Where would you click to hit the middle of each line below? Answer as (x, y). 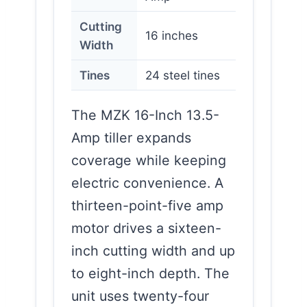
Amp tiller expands (131, 137)
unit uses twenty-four (140, 296)
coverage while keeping (149, 160)
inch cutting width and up (153, 250)
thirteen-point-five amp (147, 205)
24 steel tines (183, 75)
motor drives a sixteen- (146, 228)
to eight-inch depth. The (150, 273)
